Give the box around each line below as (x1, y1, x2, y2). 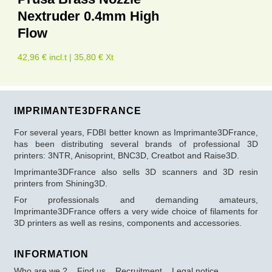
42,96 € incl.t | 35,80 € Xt (18, 52, 114, 63)
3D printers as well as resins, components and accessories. (14, 218, 242, 228)
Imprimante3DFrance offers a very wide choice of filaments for (14, 206, 258, 217)
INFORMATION (14, 249, 89, 260)
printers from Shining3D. (14, 178, 107, 189)
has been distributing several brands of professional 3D (14, 139, 258, 149)
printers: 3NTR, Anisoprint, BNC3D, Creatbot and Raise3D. (14, 151, 239, 161)
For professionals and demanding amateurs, (14, 195, 258, 205)
